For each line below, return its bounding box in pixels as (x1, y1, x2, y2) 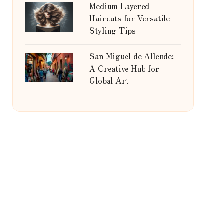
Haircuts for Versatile (89, 12, 170, 24)
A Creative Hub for (89, 62, 159, 74)
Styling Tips (89, 24, 136, 36)
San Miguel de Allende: (89, 50, 174, 62)
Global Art (89, 74, 128, 86)
